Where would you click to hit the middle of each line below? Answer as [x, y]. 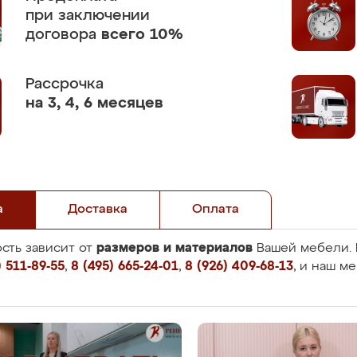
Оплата [216, 210]
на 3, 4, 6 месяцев [94, 103]
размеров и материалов [175, 248]
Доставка [98, 210]
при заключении [88, 16]
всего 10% [142, 35]
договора [63, 35]
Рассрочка [65, 84]
